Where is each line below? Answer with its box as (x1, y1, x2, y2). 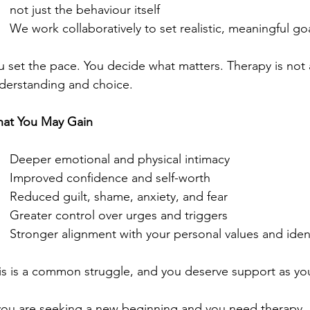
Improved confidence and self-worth (10, 170, 210, 186)
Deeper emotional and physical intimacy (10, 152, 230, 167)
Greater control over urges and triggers (10, 208, 228, 224)
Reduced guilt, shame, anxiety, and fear (10, 189, 228, 205)
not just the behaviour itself (10, 2, 160, 18)
